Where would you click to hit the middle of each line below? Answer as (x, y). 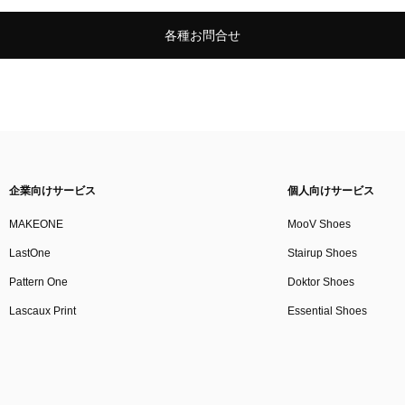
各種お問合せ (202, 36)
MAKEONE (36, 225)
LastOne (29, 254)
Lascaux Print (42, 311)
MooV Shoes (320, 225)
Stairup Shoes (323, 254)
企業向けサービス (52, 191)
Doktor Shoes (321, 283)
